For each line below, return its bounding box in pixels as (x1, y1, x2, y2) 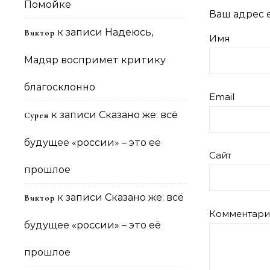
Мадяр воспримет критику (24, 54, 166, 66)
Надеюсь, (105, 27, 153, 38)
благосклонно (24, 81, 95, 93)
